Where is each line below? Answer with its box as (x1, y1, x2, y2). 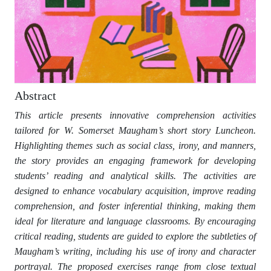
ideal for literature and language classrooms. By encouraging (15, 216, 256, 227)
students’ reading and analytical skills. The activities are (15, 171, 256, 181)
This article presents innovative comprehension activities (15, 110, 256, 121)
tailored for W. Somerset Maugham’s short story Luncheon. (15, 125, 256, 136)
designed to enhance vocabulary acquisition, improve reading (15, 186, 256, 197)
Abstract (15, 89, 56, 103)
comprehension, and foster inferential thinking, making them (15, 201, 256, 212)
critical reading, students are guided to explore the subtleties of (15, 231, 256, 242)
